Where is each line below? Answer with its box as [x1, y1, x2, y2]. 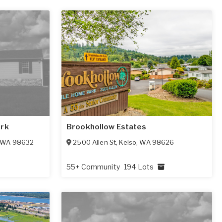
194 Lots [123, 162, 156, 171]
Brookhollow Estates [66, 122, 146, 131]
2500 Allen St [73, 138, 116, 146]
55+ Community [66, 162, 121, 171]
